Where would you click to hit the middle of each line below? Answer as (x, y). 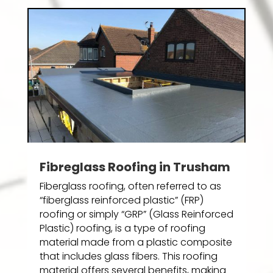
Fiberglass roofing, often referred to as (130, 186)
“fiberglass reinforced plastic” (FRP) (121, 200)
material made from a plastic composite (136, 243)
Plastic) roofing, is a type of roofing (122, 229)
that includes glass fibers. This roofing (128, 257)
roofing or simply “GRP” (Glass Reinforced (136, 214)
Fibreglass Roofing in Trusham (135, 167)
